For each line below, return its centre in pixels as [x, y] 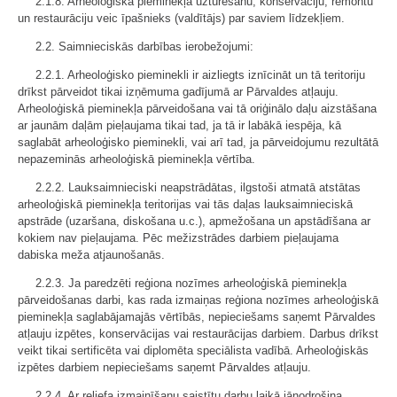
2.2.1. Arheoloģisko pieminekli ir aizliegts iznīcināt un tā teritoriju [200, 75]
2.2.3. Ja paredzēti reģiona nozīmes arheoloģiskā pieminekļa [191, 283]
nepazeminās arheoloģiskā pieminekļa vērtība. [136, 159]
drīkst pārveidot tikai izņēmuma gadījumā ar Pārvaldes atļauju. [178, 92]
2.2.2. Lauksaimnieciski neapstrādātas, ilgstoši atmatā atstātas [198, 187]
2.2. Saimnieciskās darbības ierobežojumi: [144, 47]
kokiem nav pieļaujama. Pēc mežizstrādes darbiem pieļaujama [178, 238]
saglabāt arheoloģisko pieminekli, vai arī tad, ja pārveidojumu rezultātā [198, 142]
